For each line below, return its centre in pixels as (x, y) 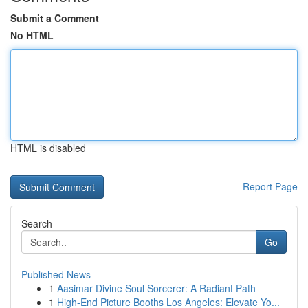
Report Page (270, 186)
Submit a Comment (55, 18)
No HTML (32, 35)
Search (37, 223)
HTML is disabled (48, 148)
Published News (56, 274)
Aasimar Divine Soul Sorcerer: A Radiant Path (156, 288)
